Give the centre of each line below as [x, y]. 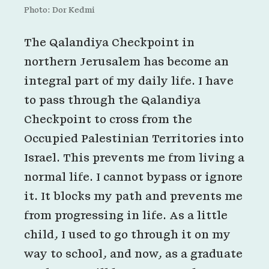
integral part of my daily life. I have [129, 81]
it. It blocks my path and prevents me [133, 196]
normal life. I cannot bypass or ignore [133, 177]
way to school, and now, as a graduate [133, 254]
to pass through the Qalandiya [112, 100]
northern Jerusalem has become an [126, 62]
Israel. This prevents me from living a [134, 158]
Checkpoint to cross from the [108, 119]
